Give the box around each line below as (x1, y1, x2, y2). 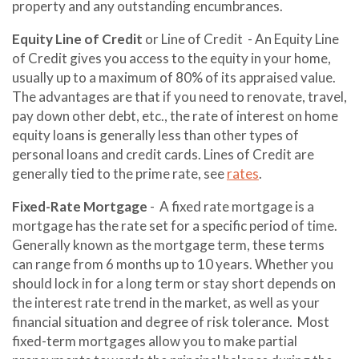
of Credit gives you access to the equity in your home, (12, 50, 331, 67)
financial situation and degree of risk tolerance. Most (12, 313, 329, 330)
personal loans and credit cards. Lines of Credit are (12, 146, 314, 163)
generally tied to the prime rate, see (12, 165, 227, 182)
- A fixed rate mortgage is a (150, 198, 314, 215)
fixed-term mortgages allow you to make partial (12, 333, 297, 349)
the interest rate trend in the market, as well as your (12, 294, 320, 311)
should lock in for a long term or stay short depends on (12, 275, 336, 292)
